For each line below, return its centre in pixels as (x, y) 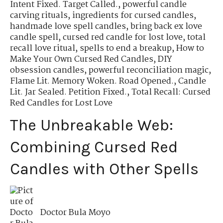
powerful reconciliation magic (149, 70)
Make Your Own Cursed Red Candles (82, 59)
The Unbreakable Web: (92, 125)
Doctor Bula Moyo (76, 213)
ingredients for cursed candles (133, 15)
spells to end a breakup (126, 48)
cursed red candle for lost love (123, 37)
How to (190, 48)
